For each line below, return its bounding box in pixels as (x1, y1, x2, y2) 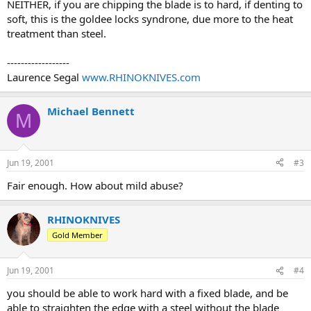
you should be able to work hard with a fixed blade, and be (7, 286, 288, 300)
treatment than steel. (7, 26, 106, 40)
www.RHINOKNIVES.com (82, 70, 201, 84)
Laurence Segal (7, 70, 82, 84)
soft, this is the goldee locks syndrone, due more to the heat (7, 12, 293, 26)
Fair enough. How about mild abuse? (7, 178, 183, 192)
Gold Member (52, 229, 103, 240)
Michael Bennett (47, 104, 135, 118)
